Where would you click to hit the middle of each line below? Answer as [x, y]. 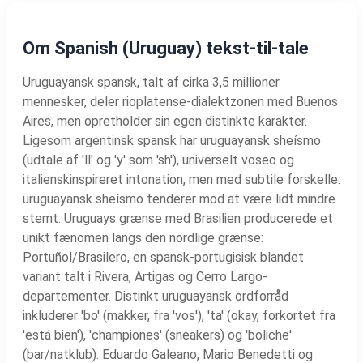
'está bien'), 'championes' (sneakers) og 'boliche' [157, 335]
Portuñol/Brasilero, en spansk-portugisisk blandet [163, 257]
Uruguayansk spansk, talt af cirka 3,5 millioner [151, 82]
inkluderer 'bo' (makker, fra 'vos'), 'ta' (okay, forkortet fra [179, 315]
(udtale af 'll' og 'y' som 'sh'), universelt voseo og [158, 160]
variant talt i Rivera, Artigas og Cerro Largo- [145, 276]
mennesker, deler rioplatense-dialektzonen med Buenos [180, 101]
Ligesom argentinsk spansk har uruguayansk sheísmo [172, 140]
